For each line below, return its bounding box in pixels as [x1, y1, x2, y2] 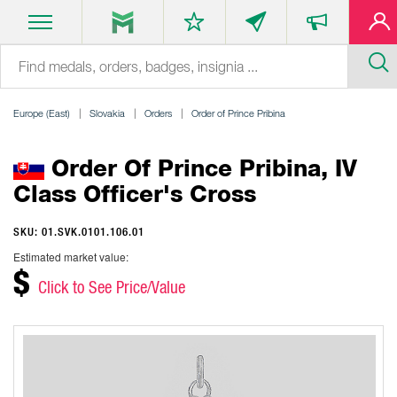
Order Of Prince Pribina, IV [43, 154, 357, 182]
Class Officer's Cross [13, 180, 256, 207]
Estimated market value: [13, 249, 128, 264]
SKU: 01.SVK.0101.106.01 [13, 225, 144, 238]
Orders [144, 107, 172, 119]
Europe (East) [13, 107, 70, 119]
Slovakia [90, 107, 125, 119]
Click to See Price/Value [38, 277, 185, 297]
